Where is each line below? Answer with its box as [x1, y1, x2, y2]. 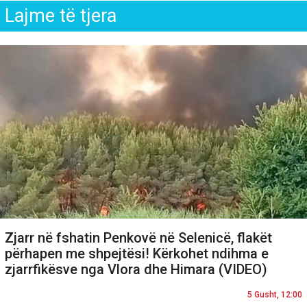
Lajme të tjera [5, 5, 116, 27]
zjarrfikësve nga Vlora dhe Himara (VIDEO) [5, 260, 267, 278]
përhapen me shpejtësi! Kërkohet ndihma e [5, 245, 269, 262]
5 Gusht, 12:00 [247, 289, 302, 299]
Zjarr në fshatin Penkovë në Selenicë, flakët [5, 229, 272, 246]
